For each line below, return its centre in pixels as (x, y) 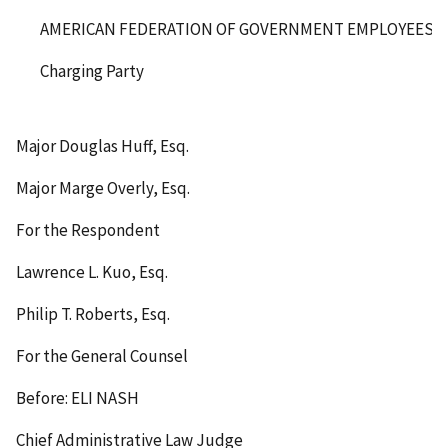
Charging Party (92, 71)
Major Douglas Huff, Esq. (102, 146)
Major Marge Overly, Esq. (103, 188)
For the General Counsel (102, 355)
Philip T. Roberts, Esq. (93, 313)
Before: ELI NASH (77, 397)
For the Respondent (88, 230)
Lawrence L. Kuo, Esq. (92, 272)
